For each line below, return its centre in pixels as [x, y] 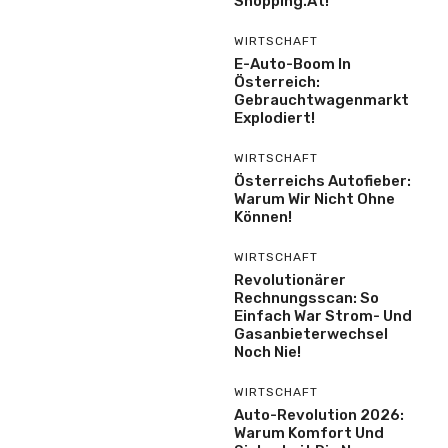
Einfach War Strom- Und [323, 316]
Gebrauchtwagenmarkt [321, 100]
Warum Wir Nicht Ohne [314, 199]
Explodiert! [274, 118]
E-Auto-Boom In [292, 64]
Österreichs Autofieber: [322, 181]
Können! [263, 217]
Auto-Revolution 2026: [319, 415]
